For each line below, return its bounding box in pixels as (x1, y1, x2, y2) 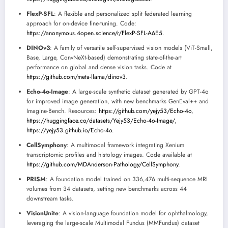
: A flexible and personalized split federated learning (54, 9, 192, 19)
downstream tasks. (26, 194, 74, 204)
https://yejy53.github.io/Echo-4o (26, 126, 112, 135)
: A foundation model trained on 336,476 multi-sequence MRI (46, 175, 208, 184)
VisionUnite (26, 209, 59, 218)
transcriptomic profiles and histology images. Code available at (26, 150, 192, 160)
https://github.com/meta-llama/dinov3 (26, 72, 126, 82)
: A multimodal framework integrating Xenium (67, 140, 184, 150)
